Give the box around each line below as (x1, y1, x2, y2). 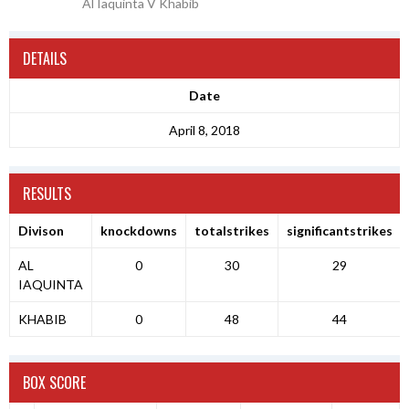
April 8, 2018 (169, 122, 240, 139)
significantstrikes (287, 223, 393, 239)
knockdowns (100, 223, 177, 239)
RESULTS (23, 183, 71, 205)
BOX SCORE (23, 372, 86, 394)
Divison (17, 223, 64, 239)
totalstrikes (194, 223, 269, 239)
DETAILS (23, 47, 67, 70)
